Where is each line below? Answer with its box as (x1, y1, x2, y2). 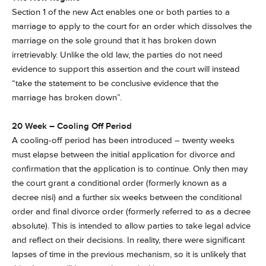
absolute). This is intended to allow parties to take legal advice (12, 220, 251, 232)
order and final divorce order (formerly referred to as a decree (12, 206, 251, 217)
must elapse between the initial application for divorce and (12, 149, 235, 160)
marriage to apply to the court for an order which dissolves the (12, 21, 252, 32)
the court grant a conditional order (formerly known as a (12, 178, 227, 189)
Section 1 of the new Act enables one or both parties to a (12, 7, 230, 18)
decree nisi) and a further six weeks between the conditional (12, 192, 242, 203)
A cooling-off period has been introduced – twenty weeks (12, 135, 235, 146)
